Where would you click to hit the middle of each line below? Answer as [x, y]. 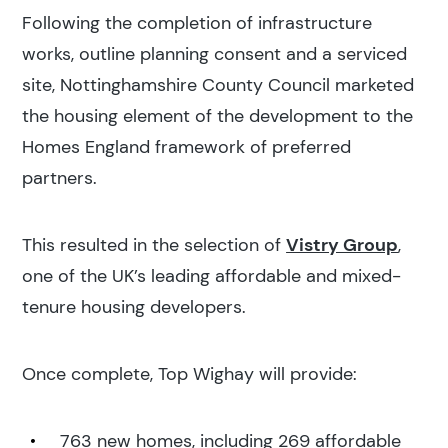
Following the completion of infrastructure [197, 22]
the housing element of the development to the [218, 115]
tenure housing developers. [134, 306]
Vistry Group [342, 244]
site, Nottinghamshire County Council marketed [218, 84]
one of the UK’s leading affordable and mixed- [212, 275]
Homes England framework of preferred [187, 146]
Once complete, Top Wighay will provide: [190, 373]
